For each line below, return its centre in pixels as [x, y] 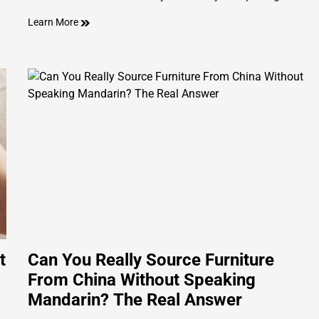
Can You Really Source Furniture [151, 260]
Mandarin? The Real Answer [135, 300]
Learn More [54, 22]
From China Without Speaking [142, 280]
